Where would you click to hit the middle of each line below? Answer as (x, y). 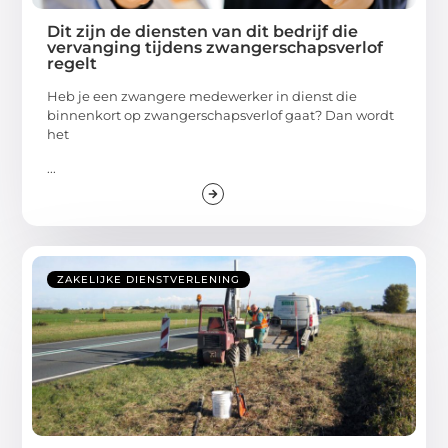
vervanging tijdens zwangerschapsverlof (215, 48)
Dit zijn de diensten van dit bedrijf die (203, 32)
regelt (72, 64)
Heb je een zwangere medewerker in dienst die (202, 96)
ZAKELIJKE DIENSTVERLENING (149, 279)
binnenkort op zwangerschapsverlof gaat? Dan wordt (221, 115)
